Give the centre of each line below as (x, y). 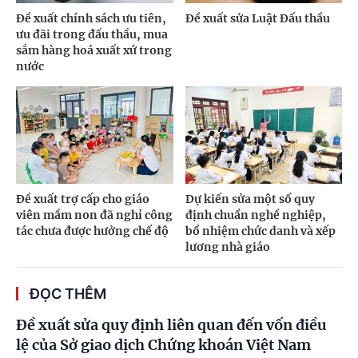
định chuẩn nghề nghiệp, (255, 215)
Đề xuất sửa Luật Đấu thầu (257, 18)
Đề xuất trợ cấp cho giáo (83, 199)
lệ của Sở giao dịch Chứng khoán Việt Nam (163, 345)
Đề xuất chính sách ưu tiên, (91, 18)
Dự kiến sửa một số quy (250, 199)
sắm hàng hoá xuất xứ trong (94, 50)
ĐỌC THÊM (68, 294)
